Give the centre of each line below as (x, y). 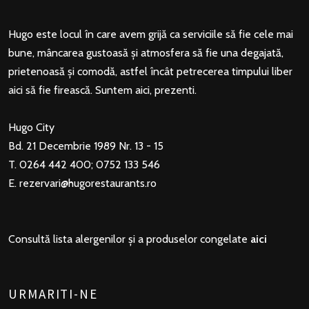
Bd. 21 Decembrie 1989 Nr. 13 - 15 (86, 146)
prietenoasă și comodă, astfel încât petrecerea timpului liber (150, 72)
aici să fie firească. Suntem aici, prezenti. (102, 90)
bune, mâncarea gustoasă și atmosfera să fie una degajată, (146, 53)
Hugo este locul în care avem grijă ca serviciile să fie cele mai (151, 34)
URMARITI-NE (53, 294)
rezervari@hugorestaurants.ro (88, 183)
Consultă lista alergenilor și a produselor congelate (129, 239)
